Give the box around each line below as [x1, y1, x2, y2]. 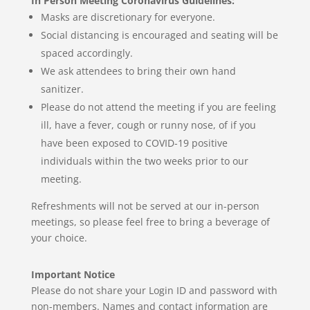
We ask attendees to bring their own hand [40, 64, 236, 77]
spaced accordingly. [40, 46, 133, 60]
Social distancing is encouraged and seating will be [40, 28, 278, 42]
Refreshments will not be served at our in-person [30, 199, 259, 212]
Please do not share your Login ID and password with [30, 284, 277, 297]
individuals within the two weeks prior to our [40, 154, 248, 167]
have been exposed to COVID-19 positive [40, 136, 228, 149]
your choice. [30, 231, 87, 244]
